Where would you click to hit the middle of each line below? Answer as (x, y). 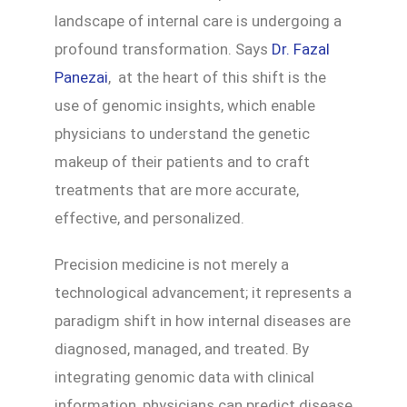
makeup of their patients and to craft (182, 161)
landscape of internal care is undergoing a (198, 20)
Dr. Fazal (301, 49)
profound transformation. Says (163, 49)
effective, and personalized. (149, 218)
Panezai (81, 77)
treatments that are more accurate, (177, 189)
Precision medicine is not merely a (172, 264)
